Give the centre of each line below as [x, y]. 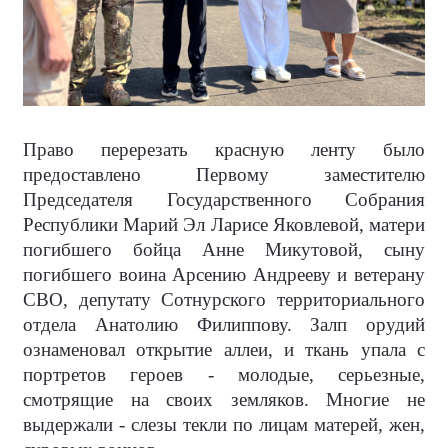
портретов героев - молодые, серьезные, [224, 374]
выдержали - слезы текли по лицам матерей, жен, [224, 424]
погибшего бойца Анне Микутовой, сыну [224, 249]
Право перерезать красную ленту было [224, 149]
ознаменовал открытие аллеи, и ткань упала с [224, 349]
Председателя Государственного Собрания [224, 199]
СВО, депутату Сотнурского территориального [224, 299]
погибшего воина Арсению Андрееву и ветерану [224, 274]
